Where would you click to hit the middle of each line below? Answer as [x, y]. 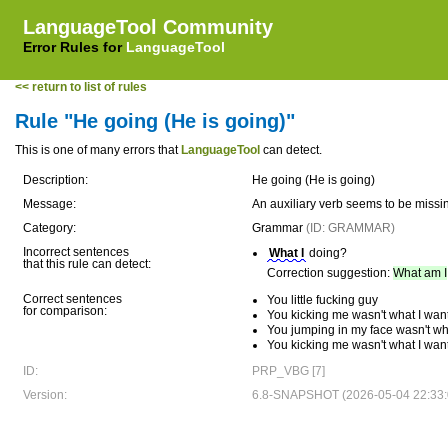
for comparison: [65, 311]
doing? [326, 253]
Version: [45, 395]
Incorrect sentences [76, 252]
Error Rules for [74, 47]
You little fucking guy [322, 300]
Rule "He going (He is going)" [155, 121]
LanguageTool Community [148, 27]
